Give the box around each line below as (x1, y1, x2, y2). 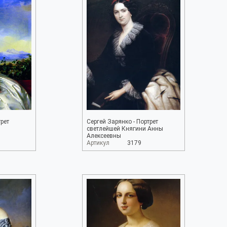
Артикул (86, 139, 109, 146)
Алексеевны (86, 132, 121, 139)
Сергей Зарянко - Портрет (86, 118, 158, 125)
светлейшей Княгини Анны (86, 125, 163, 132)
